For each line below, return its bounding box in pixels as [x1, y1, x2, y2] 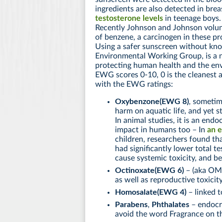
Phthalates [152, 200, 189, 209]
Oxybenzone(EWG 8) [115, 97, 189, 106]
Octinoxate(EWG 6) [115, 166, 184, 174]
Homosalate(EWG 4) [115, 188, 186, 196]
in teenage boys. [163, 14, 221, 22]
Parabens [115, 200, 148, 209]
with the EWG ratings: [95, 80, 173, 88]
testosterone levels [95, 14, 163, 22]
